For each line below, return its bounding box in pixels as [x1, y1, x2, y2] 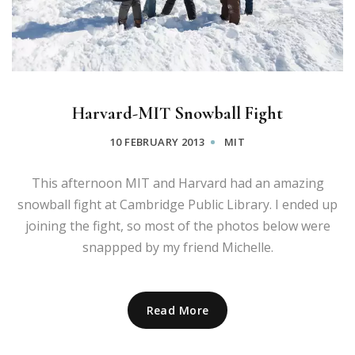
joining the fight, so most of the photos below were [25, 216, 330, 235]
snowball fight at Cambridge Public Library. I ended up [17, 195, 338, 213]
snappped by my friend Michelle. [82, 238, 273, 256]
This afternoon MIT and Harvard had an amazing [31, 174, 324, 192]
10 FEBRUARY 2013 [110, 134, 205, 149]
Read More [146, 302, 209, 318]
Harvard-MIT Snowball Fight [72, 102, 283, 124]
